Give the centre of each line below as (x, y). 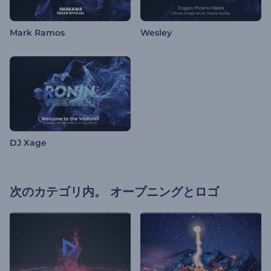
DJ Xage (28, 143)
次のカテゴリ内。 (58, 192)
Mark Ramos (37, 33)
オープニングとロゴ (165, 192)
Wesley (156, 33)
